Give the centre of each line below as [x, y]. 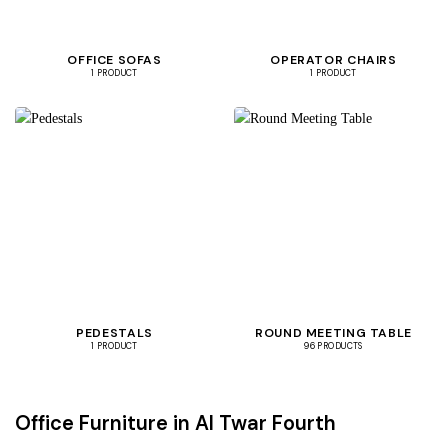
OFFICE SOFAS [114, 59]
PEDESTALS [114, 332]
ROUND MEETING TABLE [333, 332]
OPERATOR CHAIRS [333, 59]
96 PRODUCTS [333, 347]
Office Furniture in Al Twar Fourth [175, 422]
